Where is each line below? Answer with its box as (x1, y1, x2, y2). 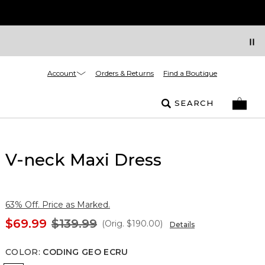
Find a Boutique (163, 69, 217, 77)
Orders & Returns (95, 69, 154, 77)
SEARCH (174, 98, 214, 108)
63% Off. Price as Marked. (5, 199, 110, 210)
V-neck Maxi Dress (5, 150, 161, 170)
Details (170, 220, 195, 229)
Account (47, 68, 76, 77)
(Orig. (102, 218, 124, 229)
